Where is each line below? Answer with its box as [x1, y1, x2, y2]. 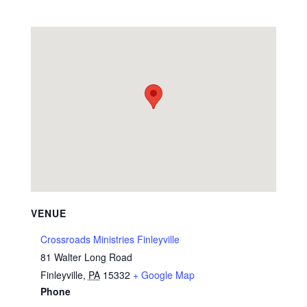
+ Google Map [132, 268, 195, 282]
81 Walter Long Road [40, 250, 132, 264]
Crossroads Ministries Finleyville [40, 232, 180, 246]
